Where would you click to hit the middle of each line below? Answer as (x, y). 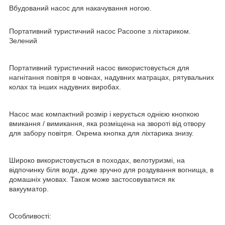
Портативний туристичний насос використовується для (99, 68)
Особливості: (30, 216)
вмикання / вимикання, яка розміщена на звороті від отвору (107, 123)
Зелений (23, 40)
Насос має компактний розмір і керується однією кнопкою (104, 114)
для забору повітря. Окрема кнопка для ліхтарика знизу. (101, 133)
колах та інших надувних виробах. (65, 87)
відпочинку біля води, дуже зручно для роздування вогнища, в (111, 170)
